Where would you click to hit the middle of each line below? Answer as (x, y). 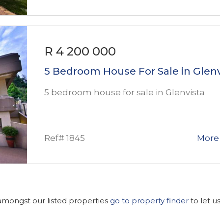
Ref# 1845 (65, 138)
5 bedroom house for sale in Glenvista (124, 92)
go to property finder (149, 200)
